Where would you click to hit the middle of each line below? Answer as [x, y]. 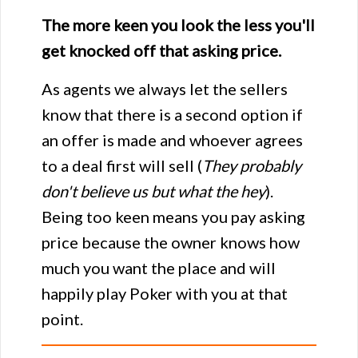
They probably [252, 165]
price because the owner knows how [171, 242]
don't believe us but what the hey [153, 191]
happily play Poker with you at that [165, 293]
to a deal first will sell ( [122, 165]
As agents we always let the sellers [165, 89]
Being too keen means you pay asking [173, 217]
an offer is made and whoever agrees [172, 140]
